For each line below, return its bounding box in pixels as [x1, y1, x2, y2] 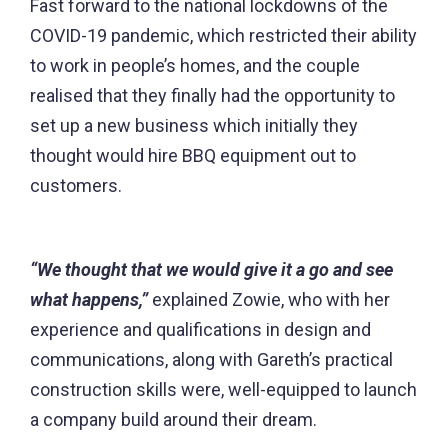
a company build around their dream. [30, 409, 321, 431]
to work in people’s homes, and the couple [30, 55, 360, 77]
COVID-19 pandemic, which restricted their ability [30, 25, 417, 47]
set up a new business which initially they [30, 115, 358, 137]
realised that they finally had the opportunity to [30, 85, 395, 107]
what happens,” [30, 289, 148, 311]
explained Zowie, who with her [148, 289, 390, 311]
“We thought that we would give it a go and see [30, 259, 393, 281]
